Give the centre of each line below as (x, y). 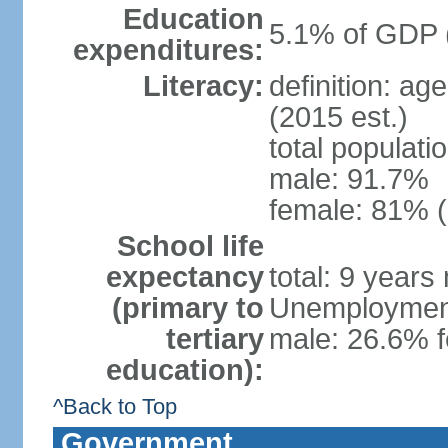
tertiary (214, 339)
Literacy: (203, 86)
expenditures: (168, 50)
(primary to (187, 308)
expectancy (184, 277)
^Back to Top (114, 406)
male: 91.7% (348, 179)
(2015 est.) (338, 117)
